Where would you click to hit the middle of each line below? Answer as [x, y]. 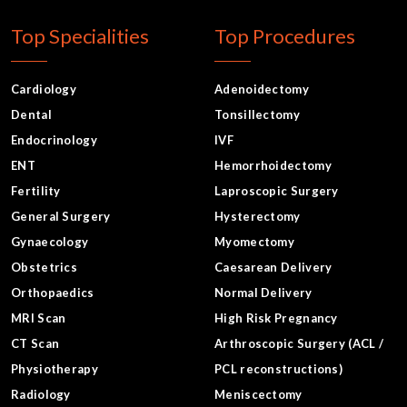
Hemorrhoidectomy [273, 166]
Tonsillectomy [257, 115]
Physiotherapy [55, 369]
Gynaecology [50, 242]
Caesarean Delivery [273, 268]
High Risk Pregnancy [276, 318]
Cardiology [44, 89]
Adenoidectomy [262, 89]
